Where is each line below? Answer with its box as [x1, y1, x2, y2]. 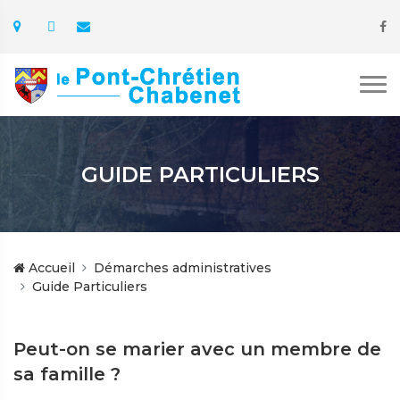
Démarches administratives [94, 260, 271, 276]
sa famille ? [13, 363, 121, 385]
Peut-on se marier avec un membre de [13, 338, 381, 360]
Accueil [25, 260, 75, 276]
